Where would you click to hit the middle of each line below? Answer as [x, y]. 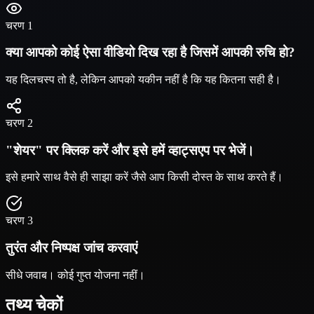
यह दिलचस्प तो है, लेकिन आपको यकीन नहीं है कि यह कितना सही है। [143, 79]
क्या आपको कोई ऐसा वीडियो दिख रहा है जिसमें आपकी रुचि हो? [150, 53]
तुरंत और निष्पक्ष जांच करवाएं [71, 248]
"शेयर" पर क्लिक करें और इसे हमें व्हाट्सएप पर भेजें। [130, 150]
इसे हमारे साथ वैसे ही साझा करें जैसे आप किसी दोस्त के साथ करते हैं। [144, 177]
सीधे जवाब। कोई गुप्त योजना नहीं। [75, 275]
